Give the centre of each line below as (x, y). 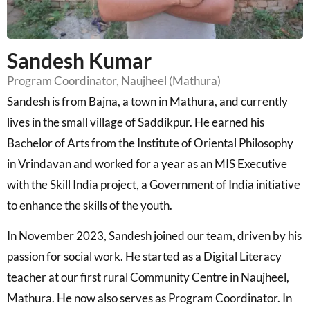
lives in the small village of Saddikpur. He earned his (136, 122)
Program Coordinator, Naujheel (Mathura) (114, 80)
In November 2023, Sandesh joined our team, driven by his (154, 235)
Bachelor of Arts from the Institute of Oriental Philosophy (150, 143)
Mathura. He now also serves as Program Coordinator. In (149, 298)
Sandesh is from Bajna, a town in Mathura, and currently (147, 101)
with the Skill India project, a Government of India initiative (154, 184)
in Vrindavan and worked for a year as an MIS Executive (147, 163)
